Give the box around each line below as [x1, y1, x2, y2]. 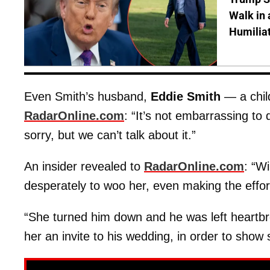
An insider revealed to [24, 160, 144, 174]
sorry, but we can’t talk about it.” [24, 128, 196, 142]
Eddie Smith [151, 90, 221, 104]
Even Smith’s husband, [24, 90, 151, 104]
